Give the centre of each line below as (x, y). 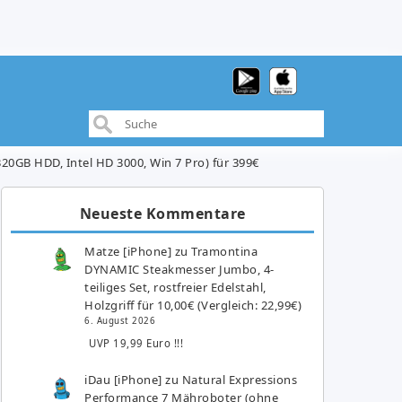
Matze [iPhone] (128, 251)
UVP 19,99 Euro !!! (136, 343)
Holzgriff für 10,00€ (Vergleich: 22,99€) (193, 305)
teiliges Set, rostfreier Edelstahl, (175, 287)
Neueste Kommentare (162, 213)
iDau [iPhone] (123, 379)
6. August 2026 (120, 320)
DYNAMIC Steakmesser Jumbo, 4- (179, 269)
